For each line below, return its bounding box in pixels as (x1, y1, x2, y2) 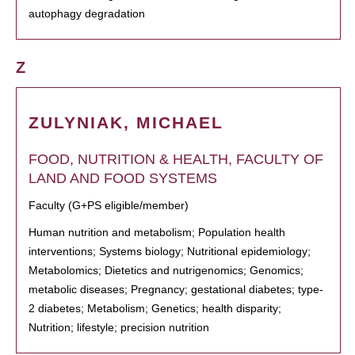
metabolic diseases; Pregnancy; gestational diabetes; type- (29, 283, 323, 296)
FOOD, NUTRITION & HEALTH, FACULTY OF (29, 151, 323, 167)
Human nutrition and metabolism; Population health (29, 226, 285, 239)
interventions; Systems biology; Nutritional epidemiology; (29, 245, 311, 258)
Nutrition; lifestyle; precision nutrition (29, 321, 209, 334)
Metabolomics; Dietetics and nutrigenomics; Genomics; (29, 264, 303, 277)
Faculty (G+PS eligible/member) (29, 199, 189, 212)
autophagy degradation (29, 7, 145, 20)
